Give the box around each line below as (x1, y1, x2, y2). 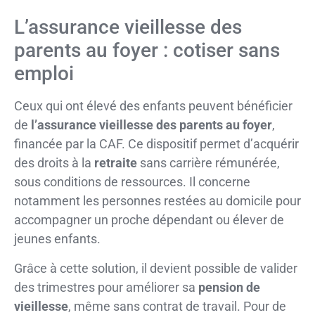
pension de (198, 279, 260, 295)
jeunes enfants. (14, 231, 101, 247)
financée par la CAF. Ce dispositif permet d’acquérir (14, 136, 299, 152)
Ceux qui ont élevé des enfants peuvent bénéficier (14, 98, 292, 114)
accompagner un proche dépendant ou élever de (14, 212, 284, 228)
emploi (14, 62, 74, 86)
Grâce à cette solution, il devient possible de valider (14, 260, 297, 276)
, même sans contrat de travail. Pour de (68, 298, 286, 314)
